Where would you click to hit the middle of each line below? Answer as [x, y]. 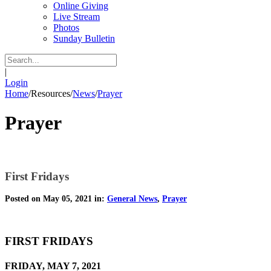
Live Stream [77, 17]
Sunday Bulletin [84, 38]
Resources [51, 93]
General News [132, 199]
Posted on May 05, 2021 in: [56, 199]
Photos [66, 28]
